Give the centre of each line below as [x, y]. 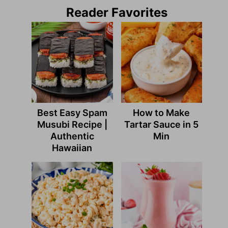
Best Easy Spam [72, 113]
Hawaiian [72, 148]
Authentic [72, 136]
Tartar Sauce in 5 [162, 125]
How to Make [162, 113]
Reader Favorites [117, 13]
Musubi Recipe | [72, 125]
